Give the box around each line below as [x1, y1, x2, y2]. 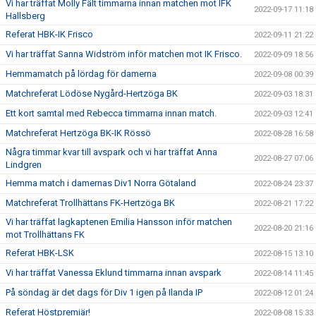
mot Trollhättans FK [6, 229, 85, 241]
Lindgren [6, 159, 42, 171]
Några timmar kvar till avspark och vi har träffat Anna [6, 147, 217, 158]
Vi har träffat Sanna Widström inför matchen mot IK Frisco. [6, 49, 242, 60]
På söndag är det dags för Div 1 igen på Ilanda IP [6, 287, 202, 298]
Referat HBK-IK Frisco [6, 29, 93, 40]
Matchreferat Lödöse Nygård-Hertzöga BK [6, 88, 178, 99]
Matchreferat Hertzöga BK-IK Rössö [6, 128, 151, 139]
